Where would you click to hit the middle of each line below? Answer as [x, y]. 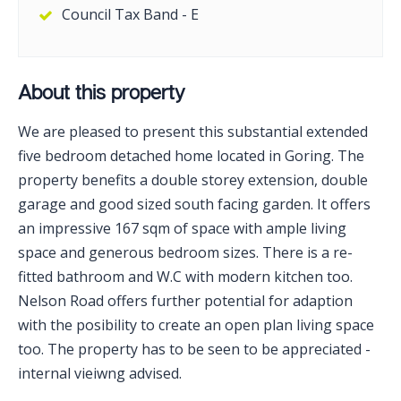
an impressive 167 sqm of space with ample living [182, 228]
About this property [102, 91]
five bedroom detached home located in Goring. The [191, 155]
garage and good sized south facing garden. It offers [194, 204]
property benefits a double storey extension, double [193, 179]
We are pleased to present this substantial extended [193, 131]
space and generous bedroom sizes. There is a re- [185, 252]
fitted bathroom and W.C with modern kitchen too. [185, 276]
